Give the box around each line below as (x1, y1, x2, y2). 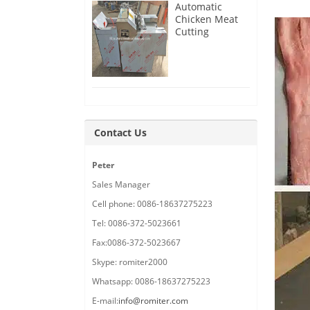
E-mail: (92, 295, 118, 307)
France (175, 62, 206, 76)
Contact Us (94, 126, 147, 140)
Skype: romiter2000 (92, 256, 167, 268)
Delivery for (175, 50, 228, 64)
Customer (175, 75, 220, 89)
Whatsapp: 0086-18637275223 (92, 275, 210, 288)
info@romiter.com (118, 295, 188, 307)
